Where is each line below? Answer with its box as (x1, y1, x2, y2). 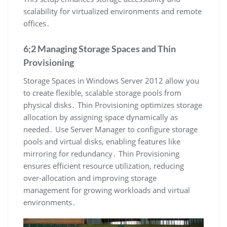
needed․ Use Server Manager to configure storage (23, 124, 198, 134)
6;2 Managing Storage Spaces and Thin (23, 43, 176, 54)
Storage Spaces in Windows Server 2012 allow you (23, 75, 199, 86)
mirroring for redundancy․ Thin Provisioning (23, 148, 179, 159)
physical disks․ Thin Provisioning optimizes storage (23, 99, 202, 110)
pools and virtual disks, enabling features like (23, 136, 180, 146)
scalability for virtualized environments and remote (23, 6, 202, 16)
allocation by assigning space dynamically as (23, 111, 178, 122)
